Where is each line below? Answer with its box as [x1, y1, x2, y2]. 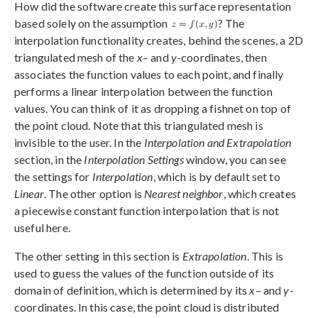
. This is [246, 248, 283, 263]
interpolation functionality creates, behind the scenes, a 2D [14, 33, 303, 47]
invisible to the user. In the [14, 135, 144, 149]
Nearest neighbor [144, 186, 224, 200]
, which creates [223, 186, 296, 200]
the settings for [14, 169, 92, 183]
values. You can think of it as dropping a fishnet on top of [14, 101, 291, 115]
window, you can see [183, 152, 286, 166]
